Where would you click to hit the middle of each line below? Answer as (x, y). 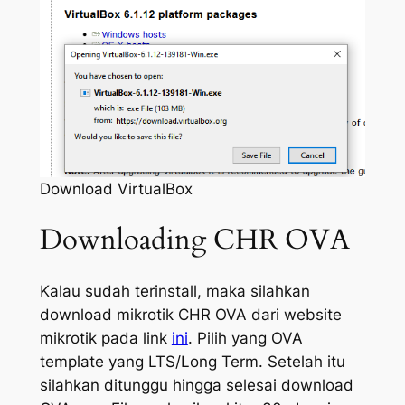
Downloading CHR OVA (194, 240)
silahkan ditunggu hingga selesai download (196, 386)
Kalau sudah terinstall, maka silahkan (174, 292)
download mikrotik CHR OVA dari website (190, 315)
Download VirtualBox (116, 189)
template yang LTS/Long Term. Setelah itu (192, 362)
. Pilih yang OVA (245, 339)
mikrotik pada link (105, 339)
